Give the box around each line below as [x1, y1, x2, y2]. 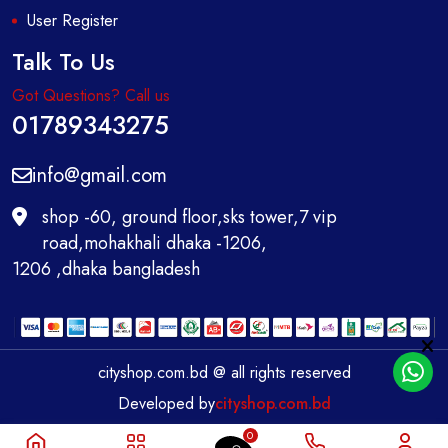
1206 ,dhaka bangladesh [12, 256, 200, 282]
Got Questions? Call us [12, 84, 170, 107]
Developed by [117, 391, 215, 415]
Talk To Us [12, 45, 115, 79]
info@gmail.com [32, 161, 167, 190]
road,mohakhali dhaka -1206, [42, 230, 267, 256]
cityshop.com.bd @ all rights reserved [97, 360, 351, 384]
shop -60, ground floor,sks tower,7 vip [42, 204, 337, 230]
